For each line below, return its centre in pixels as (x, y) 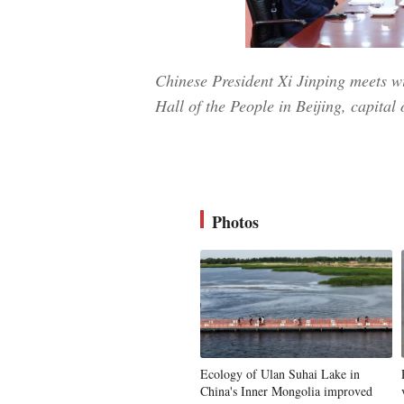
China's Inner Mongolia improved (286, 390)
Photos (235, 221)
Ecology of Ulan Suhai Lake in (280, 373)
